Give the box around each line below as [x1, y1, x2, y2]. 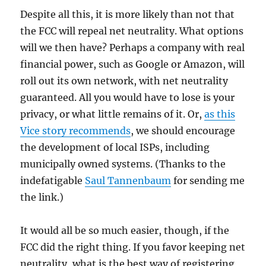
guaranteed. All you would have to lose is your [20, 91, 235, 103]
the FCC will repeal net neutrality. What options [20, 24, 244, 37]
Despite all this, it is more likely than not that [20, 8, 235, 20]
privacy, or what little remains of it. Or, [20, 107, 205, 120]
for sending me [171, 174, 245, 186]
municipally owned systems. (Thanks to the [20, 157, 226, 170]
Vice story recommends [20, 124, 131, 137]
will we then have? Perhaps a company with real [20, 41, 245, 53]
